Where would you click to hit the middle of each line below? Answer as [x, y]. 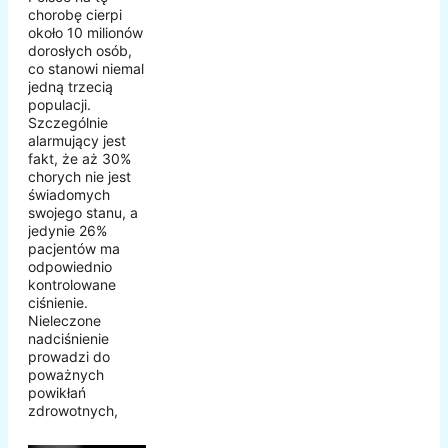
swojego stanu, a [83, 213]
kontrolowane [72, 285]
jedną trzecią [70, 87]
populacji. [59, 105]
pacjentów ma [74, 249]
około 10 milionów [85, 33]
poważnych [66, 375]
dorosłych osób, [80, 51]
